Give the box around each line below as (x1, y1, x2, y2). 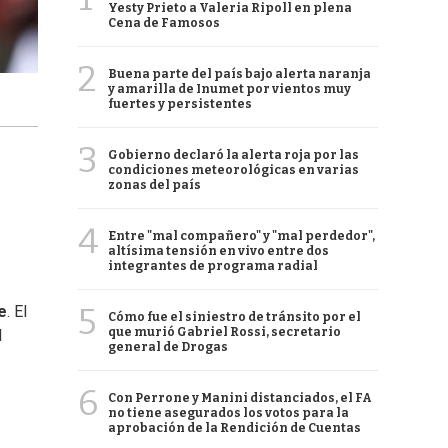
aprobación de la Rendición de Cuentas (108, 421, 361, 435)
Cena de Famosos (108, 16, 220, 30)
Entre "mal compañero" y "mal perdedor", (108, 229, 375, 243)
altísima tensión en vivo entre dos (108, 244, 329, 258)
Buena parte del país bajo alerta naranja (108, 67, 371, 81)
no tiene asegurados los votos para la (108, 406, 349, 420)
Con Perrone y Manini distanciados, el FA (108, 391, 372, 405)
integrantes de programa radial (108, 259, 318, 273)
